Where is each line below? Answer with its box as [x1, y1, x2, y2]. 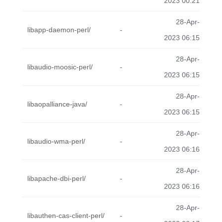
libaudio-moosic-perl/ [27, 63, 93, 71]
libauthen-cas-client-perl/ [27, 212, 105, 220]
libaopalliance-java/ [27, 100, 87, 108]
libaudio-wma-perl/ [27, 137, 85, 145]
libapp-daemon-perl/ [27, 26, 91, 34]
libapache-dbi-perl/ [27, 174, 86, 182]
